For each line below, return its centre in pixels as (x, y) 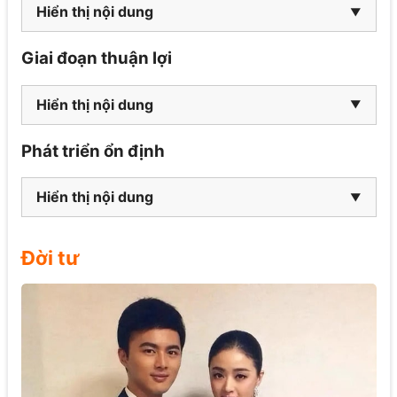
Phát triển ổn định (94, 151)
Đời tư (50, 258)
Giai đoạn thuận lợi (98, 58)
